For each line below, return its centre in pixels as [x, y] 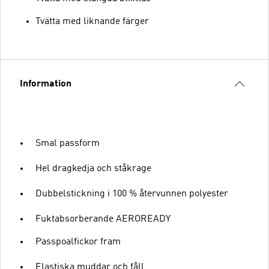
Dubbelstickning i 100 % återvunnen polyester [132, 194]
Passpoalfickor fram [78, 242]
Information [46, 84]
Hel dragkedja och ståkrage [93, 168]
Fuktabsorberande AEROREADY [103, 219]
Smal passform [68, 143]
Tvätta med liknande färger [92, 21]
